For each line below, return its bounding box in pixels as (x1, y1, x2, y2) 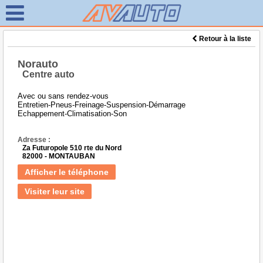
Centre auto (22, 69, 75, 79)
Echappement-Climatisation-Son (18, 109, 127, 118)
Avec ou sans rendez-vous (18, 92, 109, 100)
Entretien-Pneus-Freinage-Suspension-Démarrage (18, 100, 186, 109)
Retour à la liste (197, 35, 251, 43)
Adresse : (18, 136, 50, 144)
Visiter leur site (25, 187, 85, 196)
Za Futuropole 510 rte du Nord (22, 144, 122, 152)
